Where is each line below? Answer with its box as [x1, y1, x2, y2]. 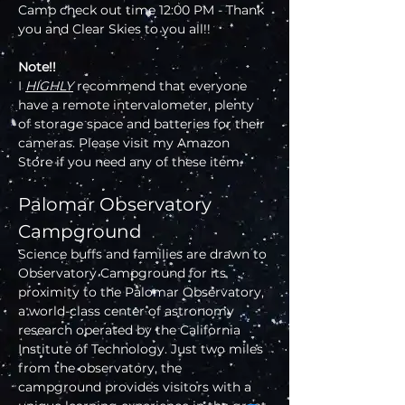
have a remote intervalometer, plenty [18, 97, 258, 114]
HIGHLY [25, 78, 73, 95]
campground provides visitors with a [18, 379, 255, 396]
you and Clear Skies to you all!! [18, 21, 211, 38]
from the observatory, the [18, 360, 185, 377]
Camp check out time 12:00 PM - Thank [18, 2, 268, 19]
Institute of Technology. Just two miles [18, 341, 267, 358]
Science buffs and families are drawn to [18, 246, 270, 263]
